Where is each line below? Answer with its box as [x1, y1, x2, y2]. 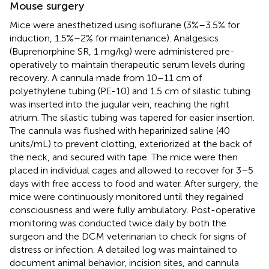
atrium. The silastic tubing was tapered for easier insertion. [10, 111, 255, 123]
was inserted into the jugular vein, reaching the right [10, 98, 229, 110]
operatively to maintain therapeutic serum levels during [10, 58, 245, 70]
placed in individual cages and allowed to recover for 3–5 [10, 164, 253, 176]
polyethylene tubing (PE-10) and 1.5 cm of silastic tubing [10, 85, 250, 97]
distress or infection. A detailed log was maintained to [10, 243, 237, 255]
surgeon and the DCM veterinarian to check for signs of [10, 230, 246, 242]
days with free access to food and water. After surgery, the [10, 177, 258, 189]
